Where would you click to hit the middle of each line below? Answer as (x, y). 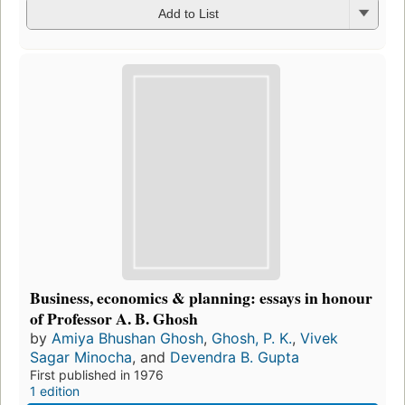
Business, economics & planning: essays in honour (201, 298)
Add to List (188, 14)
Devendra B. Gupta (235, 358)
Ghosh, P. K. (252, 339)
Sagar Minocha (81, 358)
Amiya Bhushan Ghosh (127, 339)
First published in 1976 (97, 375)
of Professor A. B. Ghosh (114, 319)
